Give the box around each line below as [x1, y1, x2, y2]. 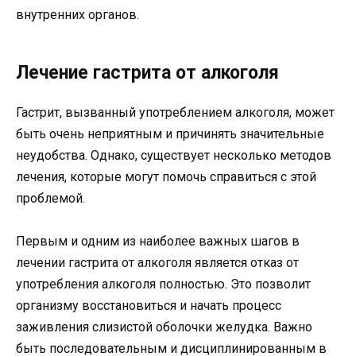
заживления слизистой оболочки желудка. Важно [16, 319, 312, 335]
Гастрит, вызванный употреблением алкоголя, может [16, 104, 335, 120]
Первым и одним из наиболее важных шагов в [16, 234, 300, 250]
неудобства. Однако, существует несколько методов [16, 147, 331, 163]
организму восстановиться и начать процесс [16, 298, 281, 314]
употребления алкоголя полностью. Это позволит [16, 277, 311, 292]
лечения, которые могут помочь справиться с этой [16, 168, 316, 184]
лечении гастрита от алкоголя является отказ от [16, 255, 299, 271]
